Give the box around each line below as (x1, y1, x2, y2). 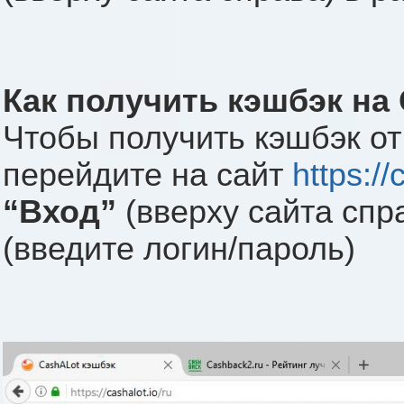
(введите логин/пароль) (3, 231, 355, 268)
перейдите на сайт (3, 157, 292, 194)
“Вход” (3, 194, 116, 231)
